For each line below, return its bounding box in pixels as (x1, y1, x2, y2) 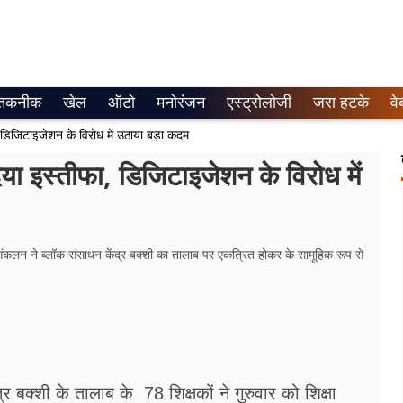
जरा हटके (313, 94, 369, 112)
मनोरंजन (157, 94, 205, 112)
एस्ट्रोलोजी (227, 94, 291, 112)
